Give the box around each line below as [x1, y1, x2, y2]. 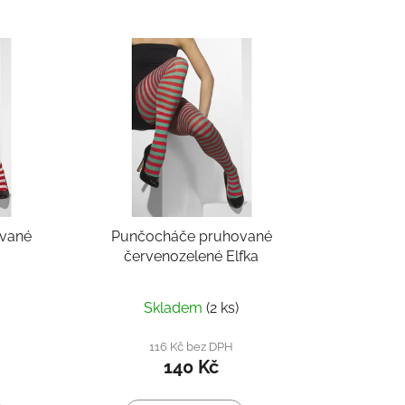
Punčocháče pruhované [110, 228, 199, 246]
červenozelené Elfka [124, 248, 259, 266]
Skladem [144, 299, 207, 317]
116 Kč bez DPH [149, 339, 234, 354]
